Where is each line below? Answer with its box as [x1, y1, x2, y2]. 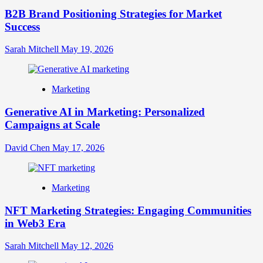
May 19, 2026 [61, 44, 113, 55]
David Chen [5, 142, 52, 153]
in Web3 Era [5, 217, 66, 230]
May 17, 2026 [52, 142, 104, 153]
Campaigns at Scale [5, 119, 100, 131]
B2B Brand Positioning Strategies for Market [5, 7, 222, 20]
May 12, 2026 [61, 241, 113, 251]
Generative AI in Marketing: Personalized [5, 106, 205, 119]
